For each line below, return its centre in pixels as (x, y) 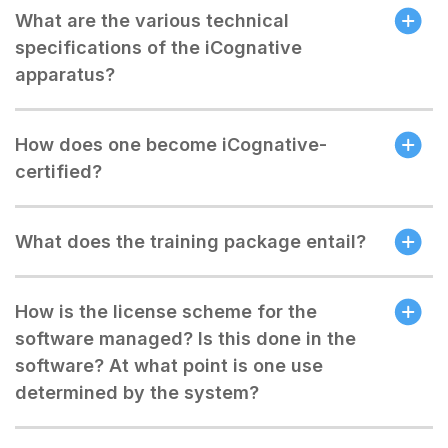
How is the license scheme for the (166, 311)
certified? (58, 171)
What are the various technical (152, 20)
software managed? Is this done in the (185, 338)
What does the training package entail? (190, 241)
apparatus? (65, 74)
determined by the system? (137, 392)
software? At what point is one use (169, 365)
